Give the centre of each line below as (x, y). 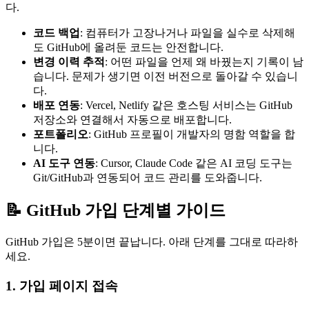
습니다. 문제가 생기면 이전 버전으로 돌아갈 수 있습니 (166, 77)
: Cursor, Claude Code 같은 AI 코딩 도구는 (194, 163)
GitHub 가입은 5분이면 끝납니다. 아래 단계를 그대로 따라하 (152, 242)
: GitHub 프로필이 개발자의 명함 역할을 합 (192, 134)
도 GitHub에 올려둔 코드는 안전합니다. (128, 48)
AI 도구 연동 (64, 163)
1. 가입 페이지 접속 (62, 286)
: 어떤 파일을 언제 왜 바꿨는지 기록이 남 (204, 62)
